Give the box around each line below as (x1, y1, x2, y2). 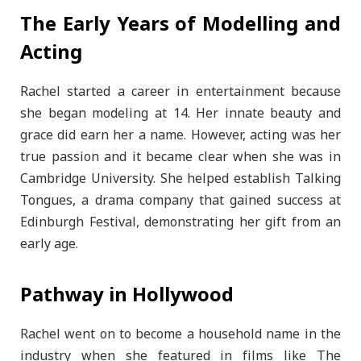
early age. (20, 230, 78, 259)
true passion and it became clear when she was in (20, 143, 341, 172)
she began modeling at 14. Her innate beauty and (20, 100, 341, 128)
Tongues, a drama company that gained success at (20, 187, 341, 215)
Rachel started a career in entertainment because (20, 78, 341, 106)
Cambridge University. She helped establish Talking (20, 165, 341, 193)
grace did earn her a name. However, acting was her (20, 122, 341, 150)
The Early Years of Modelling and (20, 4, 341, 46)
